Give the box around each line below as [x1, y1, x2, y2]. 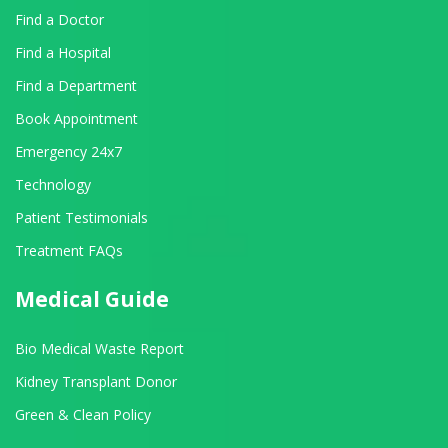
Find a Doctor [15, 9, 104, 29]
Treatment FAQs [15, 240, 123, 260]
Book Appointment [15, 108, 138, 128]
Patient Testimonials [15, 207, 148, 227]
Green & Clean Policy [15, 404, 151, 424]
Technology [15, 174, 91, 194]
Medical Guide [15, 284, 169, 313]
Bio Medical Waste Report [15, 338, 184, 358]
